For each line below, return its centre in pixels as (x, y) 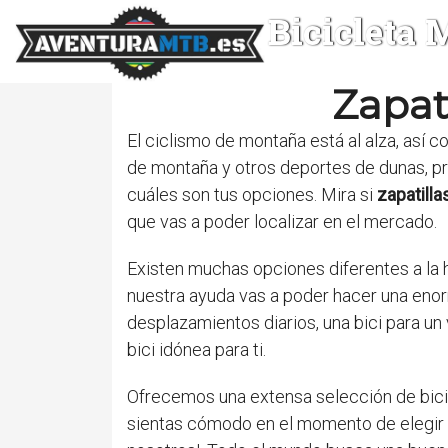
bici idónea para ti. (196, 349)
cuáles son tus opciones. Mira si (252, 194)
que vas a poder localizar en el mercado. (282, 221)
